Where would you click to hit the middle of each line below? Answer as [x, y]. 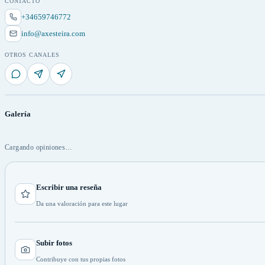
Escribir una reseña [69, 187]
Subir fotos [54, 243]
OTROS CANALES [32, 54]
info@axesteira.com [53, 33]
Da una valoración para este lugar [82, 203]
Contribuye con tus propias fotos [81, 259]
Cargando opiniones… [39, 147]
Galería [18, 114]
